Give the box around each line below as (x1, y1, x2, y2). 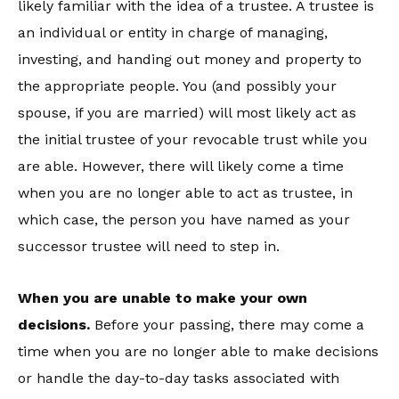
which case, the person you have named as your (18, 211, 350, 228)
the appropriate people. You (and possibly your (18, 77, 337, 94)
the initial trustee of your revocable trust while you (18, 131, 368, 148)
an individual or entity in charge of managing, (18, 24, 328, 41)
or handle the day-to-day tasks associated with (18, 370, 339, 387)
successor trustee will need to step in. (18, 238, 280, 255)
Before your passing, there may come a (94, 316, 364, 333)
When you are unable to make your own (18, 289, 307, 306)
